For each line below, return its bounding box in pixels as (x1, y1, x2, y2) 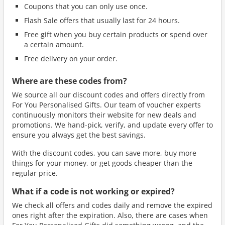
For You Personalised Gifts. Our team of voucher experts (12, 99, 201, 109)
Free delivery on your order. (24, 53, 118, 63)
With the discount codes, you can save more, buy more (12, 148, 196, 158)
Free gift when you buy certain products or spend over (24, 29, 207, 39)
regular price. (12, 168, 58, 178)
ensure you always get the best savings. (12, 130, 146, 140)
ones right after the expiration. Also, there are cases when (12, 210, 208, 220)
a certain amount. (24, 39, 84, 49)
